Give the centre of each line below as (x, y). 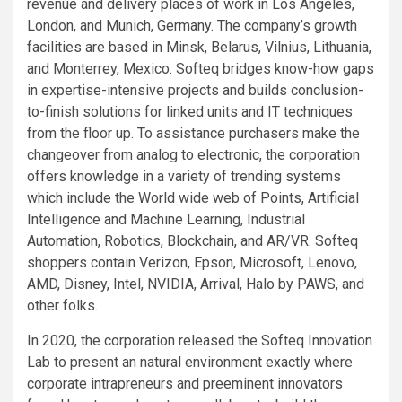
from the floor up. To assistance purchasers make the (193, 134)
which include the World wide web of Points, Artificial (193, 198)
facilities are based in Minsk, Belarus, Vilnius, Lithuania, (199, 48)
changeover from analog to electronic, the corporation (193, 155)
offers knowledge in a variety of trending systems (184, 177)
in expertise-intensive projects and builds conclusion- (195, 91)
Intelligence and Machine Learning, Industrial (166, 220)
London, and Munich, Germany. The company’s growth (192, 26)
